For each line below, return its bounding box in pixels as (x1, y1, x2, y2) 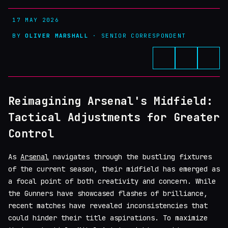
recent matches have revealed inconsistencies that (8, 201, 208, 211)
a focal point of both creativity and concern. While (8, 177, 216, 186)
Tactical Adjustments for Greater (8, 110, 220, 124)
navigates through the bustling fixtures (49, 152, 212, 162)
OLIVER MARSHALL (25, 32, 89, 39)
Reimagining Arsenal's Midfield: (8, 94, 213, 108)
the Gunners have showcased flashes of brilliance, (8, 189, 208, 198)
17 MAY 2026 (8, 16, 59, 23)
